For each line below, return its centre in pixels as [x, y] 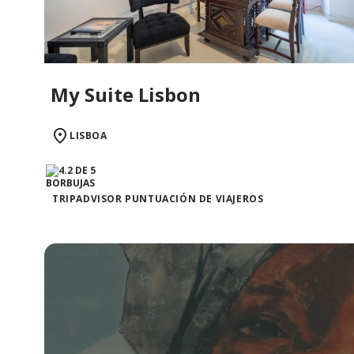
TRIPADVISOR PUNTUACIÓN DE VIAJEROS [158, 198]
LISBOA [88, 135]
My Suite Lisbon [126, 94]
